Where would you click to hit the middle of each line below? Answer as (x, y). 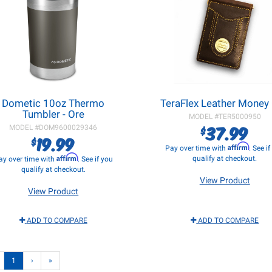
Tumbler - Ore (53, 114)
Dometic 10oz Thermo (53, 103)
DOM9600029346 (68, 127)
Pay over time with (197, 148)
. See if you (95, 159)
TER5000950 (240, 117)
